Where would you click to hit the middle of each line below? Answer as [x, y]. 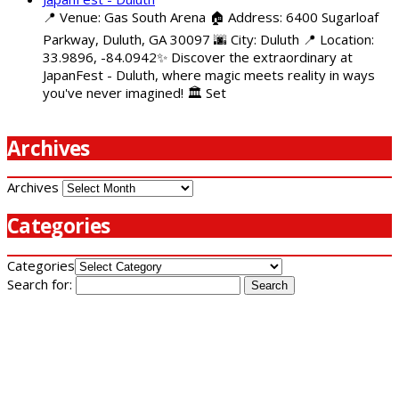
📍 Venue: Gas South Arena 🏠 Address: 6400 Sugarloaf [211, 16]
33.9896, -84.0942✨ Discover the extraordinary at [198, 57]
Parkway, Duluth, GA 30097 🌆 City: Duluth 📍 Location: [208, 39]
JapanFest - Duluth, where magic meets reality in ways [209, 74]
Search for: [40, 284]
